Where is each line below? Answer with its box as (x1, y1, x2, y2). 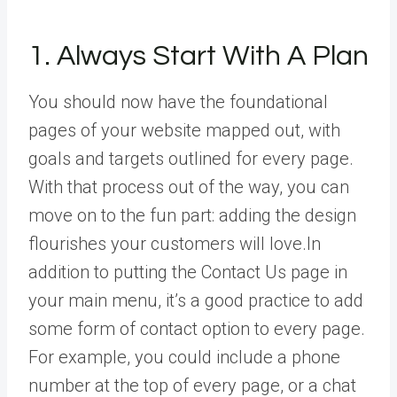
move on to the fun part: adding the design (28, 204, 356, 226)
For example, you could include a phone (28, 346, 340, 368)
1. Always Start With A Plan (28, 41, 369, 71)
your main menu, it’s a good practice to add (28, 289, 363, 311)
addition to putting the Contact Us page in (28, 261, 347, 283)
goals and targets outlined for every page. (28, 147, 354, 169)
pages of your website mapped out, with (28, 119, 340, 141)
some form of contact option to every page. (28, 317, 365, 339)
